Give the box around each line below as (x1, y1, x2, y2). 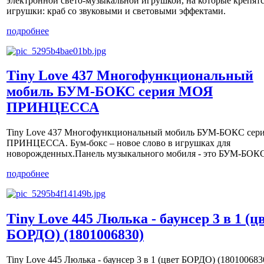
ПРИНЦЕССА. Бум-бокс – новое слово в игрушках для (6, 138, 230, 148)
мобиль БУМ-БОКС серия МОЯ (6, 84, 213, 100)
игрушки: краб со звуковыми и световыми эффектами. (6, 5, 226, 16)
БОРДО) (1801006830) (6, 227, 144, 243)
